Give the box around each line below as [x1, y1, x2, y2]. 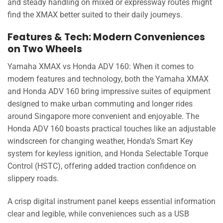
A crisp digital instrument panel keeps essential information [7, 196, 216, 206]
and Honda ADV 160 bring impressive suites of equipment [7, 86, 211, 96]
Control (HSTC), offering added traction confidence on [7, 161, 196, 171]
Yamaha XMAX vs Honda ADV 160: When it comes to [7, 61, 194, 71]
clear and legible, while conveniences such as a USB [7, 209, 189, 219]
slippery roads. [7, 173, 59, 183]
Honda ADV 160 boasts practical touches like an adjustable [7, 123, 216, 133]
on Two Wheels [7, 42, 82, 56]
